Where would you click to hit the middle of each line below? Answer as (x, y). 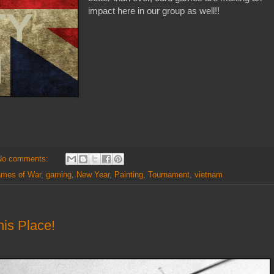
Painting (129, 175)
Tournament (169, 175)
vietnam (209, 175)
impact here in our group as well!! (154, 10)
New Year (93, 175)
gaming (59, 175)
